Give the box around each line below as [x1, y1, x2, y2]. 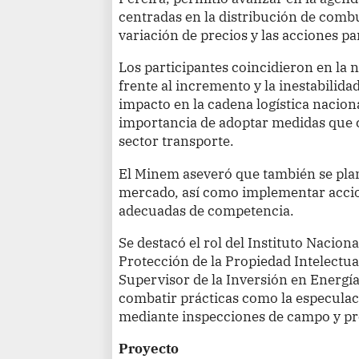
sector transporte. [119, 131, 235, 151]
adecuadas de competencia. [119, 200, 295, 220]
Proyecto [119, 338, 179, 357]
